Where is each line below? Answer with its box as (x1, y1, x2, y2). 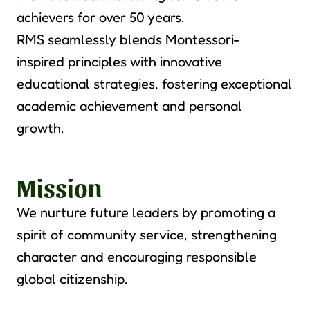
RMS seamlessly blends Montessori (17, 31, 234, 48)
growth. (17, 120, 67, 137)
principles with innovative (64, 53, 222, 71)
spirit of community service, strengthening (17, 226, 277, 244)
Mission (17, 172, 102, 202)
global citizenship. (17, 271, 127, 288)
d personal (177, 98, 242, 115)
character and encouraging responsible (17, 248, 257, 266)
